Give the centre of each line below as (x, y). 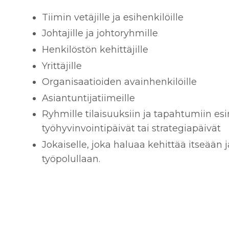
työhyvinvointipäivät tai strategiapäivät (131, 129)
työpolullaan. (71, 159)
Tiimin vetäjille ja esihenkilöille (113, 17)
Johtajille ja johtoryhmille (100, 33)
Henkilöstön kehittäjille (95, 50)
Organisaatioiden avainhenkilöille (119, 82)
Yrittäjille (62, 66)
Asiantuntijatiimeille (88, 98)
